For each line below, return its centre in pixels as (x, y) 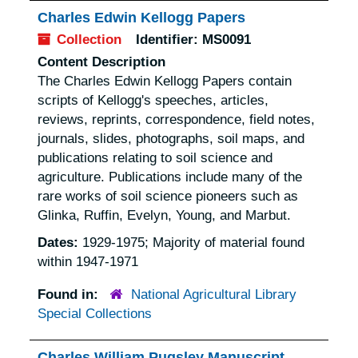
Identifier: (167, 40)
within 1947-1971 (88, 262)
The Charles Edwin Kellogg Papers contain (165, 82)
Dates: (60, 243)
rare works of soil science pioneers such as (168, 197)
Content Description (102, 62)
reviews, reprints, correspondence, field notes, (177, 120)
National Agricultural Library (213, 295)
